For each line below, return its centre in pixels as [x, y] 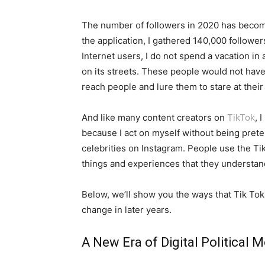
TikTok [241, 117]
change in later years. [127, 210]
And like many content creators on [154, 117]
